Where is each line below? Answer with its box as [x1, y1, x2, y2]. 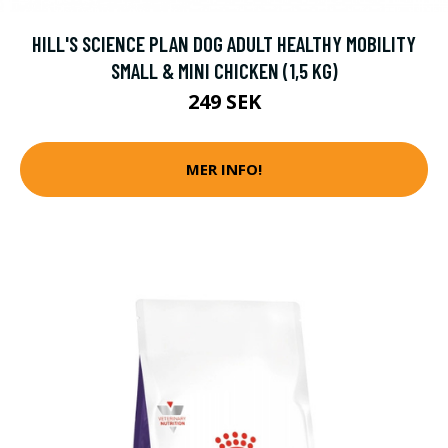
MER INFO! [186, 159, 262, 180]
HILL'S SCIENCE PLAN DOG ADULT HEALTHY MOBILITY [32, 30, 416, 56]
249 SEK [187, 87, 261, 115]
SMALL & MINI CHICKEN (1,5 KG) [110, 57, 338, 83]
